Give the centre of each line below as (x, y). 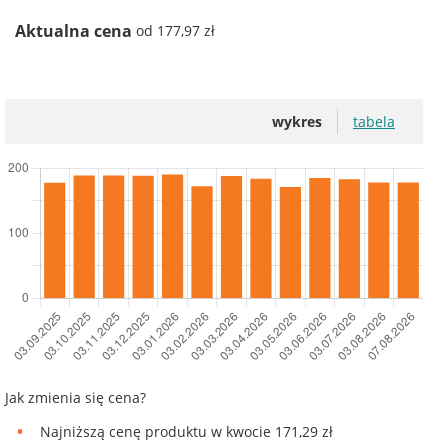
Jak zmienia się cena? (75, 397)
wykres (297, 121)
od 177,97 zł (175, 31)
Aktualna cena (75, 30)
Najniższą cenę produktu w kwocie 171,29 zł (186, 431)
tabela (374, 121)
